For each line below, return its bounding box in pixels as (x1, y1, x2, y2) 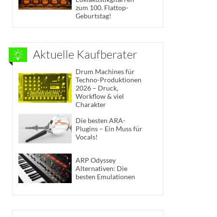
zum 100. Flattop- (76, 3, 128, 12)
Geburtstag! (76, 11, 111, 20)
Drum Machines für (76, 67, 135, 76)
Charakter (76, 100, 106, 108)
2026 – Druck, (76, 83, 118, 92)
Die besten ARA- (76, 116, 125, 125)
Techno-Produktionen (76, 75, 141, 84)
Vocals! (76, 133, 98, 141)
